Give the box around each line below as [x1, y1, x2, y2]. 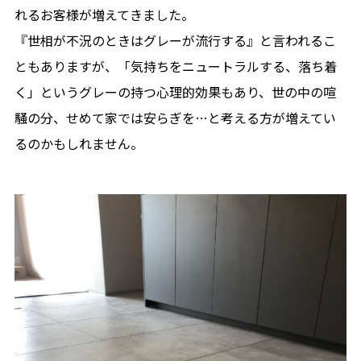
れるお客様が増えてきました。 [14, 5, 194, 25]
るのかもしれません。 [14, 134, 143, 154]
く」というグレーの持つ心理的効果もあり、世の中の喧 [14, 82, 336, 102]
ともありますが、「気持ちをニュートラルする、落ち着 [14, 56, 337, 77]
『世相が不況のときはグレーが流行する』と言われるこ [14, 31, 336, 51]
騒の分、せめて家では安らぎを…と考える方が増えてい [14, 108, 336, 128]
